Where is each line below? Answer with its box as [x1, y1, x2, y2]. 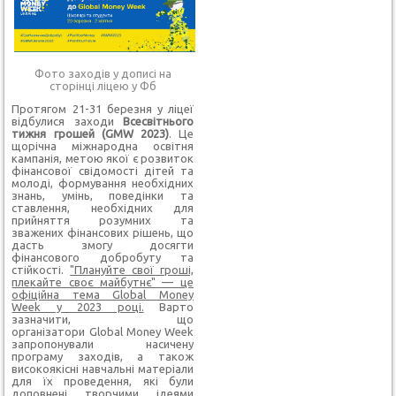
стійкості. [11, 263, 71, 276]
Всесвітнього [122, 114, 194, 127]
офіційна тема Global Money [11, 287, 194, 301]
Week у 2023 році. [11, 300, 144, 313]
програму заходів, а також [11, 349, 194, 362]
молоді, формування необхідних [11, 176, 194, 189]
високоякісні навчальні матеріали [11, 362, 194, 375]
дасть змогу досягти [11, 238, 194, 251]
